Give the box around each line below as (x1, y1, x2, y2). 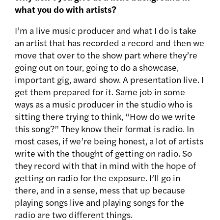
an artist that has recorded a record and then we (15, 36, 204, 49)
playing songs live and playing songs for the (15, 196, 184, 209)
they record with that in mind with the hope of (15, 159, 196, 172)
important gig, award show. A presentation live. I (15, 73, 204, 86)
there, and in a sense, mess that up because (15, 184, 185, 196)
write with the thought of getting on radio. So (15, 147, 192, 160)
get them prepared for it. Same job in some (15, 85, 185, 98)
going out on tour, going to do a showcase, (15, 61, 179, 74)
